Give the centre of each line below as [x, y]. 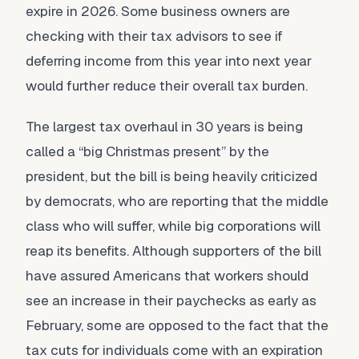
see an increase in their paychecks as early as [171, 301]
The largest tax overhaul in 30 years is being [164, 127]
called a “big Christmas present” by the [147, 151]
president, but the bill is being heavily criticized [171, 176]
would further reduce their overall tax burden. [167, 86]
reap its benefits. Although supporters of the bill [173, 251]
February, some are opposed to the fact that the [177, 325]
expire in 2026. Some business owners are [158, 11]
